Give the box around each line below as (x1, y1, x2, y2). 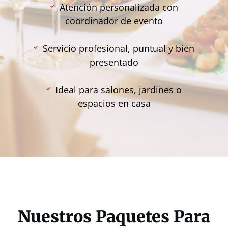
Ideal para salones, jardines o (55, 83, 182, 96)
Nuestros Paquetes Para (18, 207, 210, 227)
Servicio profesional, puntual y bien (43, 42, 194, 54)
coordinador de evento (65, 15, 163, 27)
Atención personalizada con (59, 1, 178, 13)
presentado (90, 56, 138, 68)
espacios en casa (77, 97, 151, 109)
